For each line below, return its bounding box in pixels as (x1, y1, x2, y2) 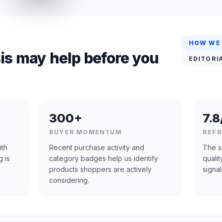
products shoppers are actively (49, 165, 152, 173)
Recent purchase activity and (49, 143, 144, 152)
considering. (49, 176, 89, 184)
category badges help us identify (49, 154, 158, 163)
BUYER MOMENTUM (49, 128, 122, 136)
